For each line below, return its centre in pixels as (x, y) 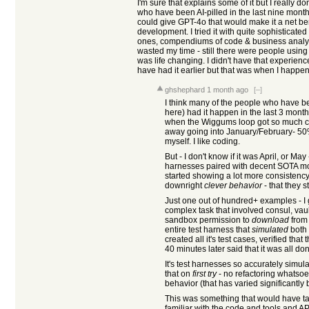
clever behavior (233, 186)
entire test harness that (208, 230)
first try (205, 274)
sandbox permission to (208, 220)
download (270, 220)
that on (179, 274)
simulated (270, 230)
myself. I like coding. (202, 141)
